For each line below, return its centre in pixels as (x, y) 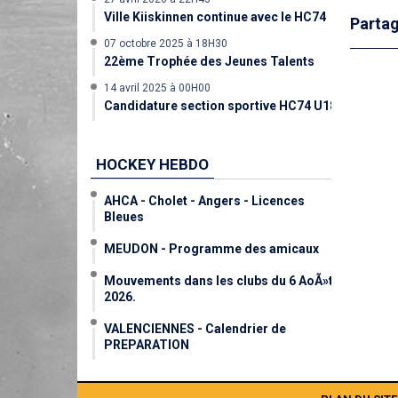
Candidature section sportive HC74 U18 (220, 106)
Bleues (124, 217)
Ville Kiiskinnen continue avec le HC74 (215, 17)
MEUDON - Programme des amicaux (211, 249)
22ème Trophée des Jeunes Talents (209, 61)
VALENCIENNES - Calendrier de (195, 329)
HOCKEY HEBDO (152, 164)
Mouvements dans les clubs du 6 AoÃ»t (219, 281)
